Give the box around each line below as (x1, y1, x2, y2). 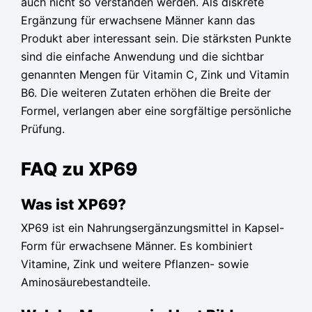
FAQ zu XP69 (21, 157, 137, 180)
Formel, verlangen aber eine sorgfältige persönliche (21, 104, 291, 118)
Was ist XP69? (21, 195, 126, 213)
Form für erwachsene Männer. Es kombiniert (21, 239, 253, 253)
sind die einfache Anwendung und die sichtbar (21, 49, 264, 64)
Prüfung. (21, 122, 65, 136)
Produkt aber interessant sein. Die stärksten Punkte (21, 31, 291, 46)
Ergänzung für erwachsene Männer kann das (21, 13, 255, 28)
